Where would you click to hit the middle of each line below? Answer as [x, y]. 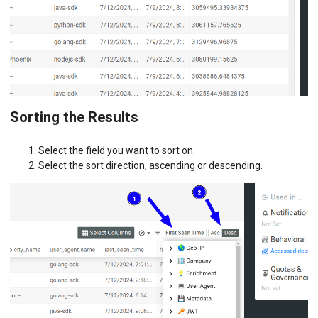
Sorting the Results [74, 117]
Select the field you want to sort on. [117, 151]
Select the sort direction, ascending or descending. [150, 166]
